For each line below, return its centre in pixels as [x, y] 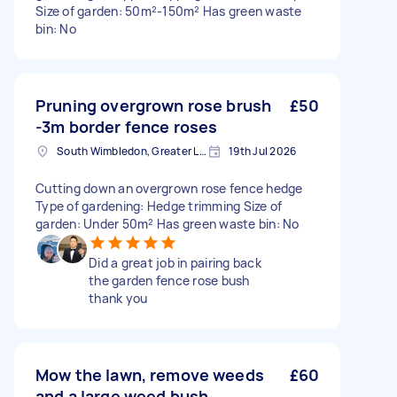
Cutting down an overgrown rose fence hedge [169, 188]
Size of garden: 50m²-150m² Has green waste [169, 11]
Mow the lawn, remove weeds [150, 375]
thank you [118, 298]
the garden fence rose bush [169, 280]
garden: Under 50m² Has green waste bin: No [167, 224]
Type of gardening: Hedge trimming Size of [159, 206]
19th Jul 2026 [263, 151]
